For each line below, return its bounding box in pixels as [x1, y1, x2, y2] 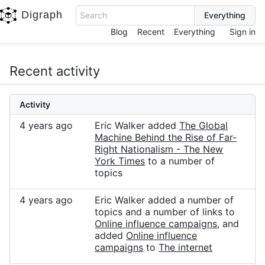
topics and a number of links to [95, 206, 235, 218]
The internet [159, 241, 213, 253]
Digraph [21, 8, 63, 21]
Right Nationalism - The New [95, 143, 224, 155]
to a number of [145, 155, 215, 167]
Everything [174, 27, 215, 37]
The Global [179, 119, 228, 131]
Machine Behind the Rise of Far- [95, 131, 237, 143]
